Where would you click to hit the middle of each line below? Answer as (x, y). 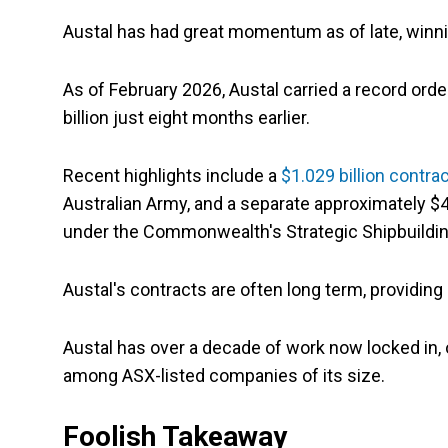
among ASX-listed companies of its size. (224, 376)
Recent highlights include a (172, 176)
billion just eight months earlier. (188, 118)
